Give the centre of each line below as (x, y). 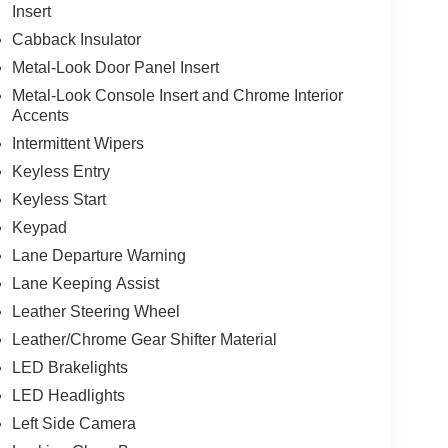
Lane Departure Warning (98, 256)
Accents (40, 116)
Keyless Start (58, 200)
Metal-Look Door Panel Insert (115, 68)
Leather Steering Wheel (95, 312)
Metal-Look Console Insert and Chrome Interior (177, 96)
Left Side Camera (73, 424)
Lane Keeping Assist (85, 284)
